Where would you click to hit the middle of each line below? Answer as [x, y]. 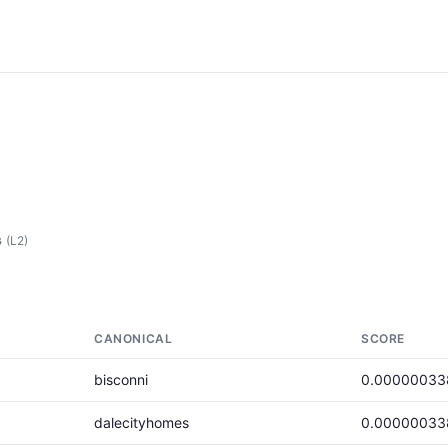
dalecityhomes [141, 422]
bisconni [121, 379]
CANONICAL [133, 338]
